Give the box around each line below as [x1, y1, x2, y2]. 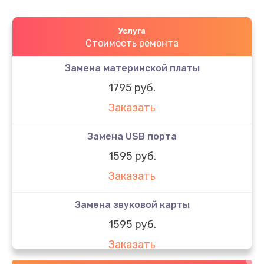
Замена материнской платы [64, 62, 200, 74]
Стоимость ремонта [85, 38, 179, 49]
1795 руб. [108, 81, 156, 95]
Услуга [118, 27, 146, 36]
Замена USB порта [87, 131, 177, 143]
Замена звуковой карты [74, 199, 190, 211]
